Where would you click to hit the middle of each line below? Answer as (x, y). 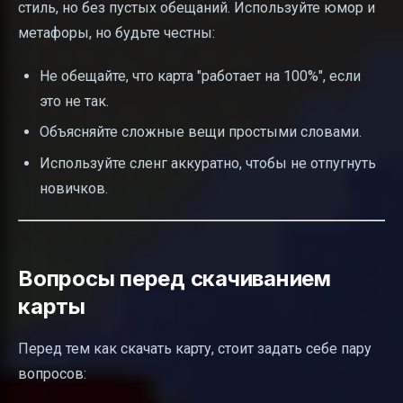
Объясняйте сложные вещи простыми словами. (201, 132)
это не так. (74, 101)
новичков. (74, 188)
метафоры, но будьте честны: (116, 32)
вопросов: (52, 373)
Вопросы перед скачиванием (175, 278)
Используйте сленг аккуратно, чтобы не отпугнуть (208, 163)
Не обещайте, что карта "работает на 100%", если (200, 76)
